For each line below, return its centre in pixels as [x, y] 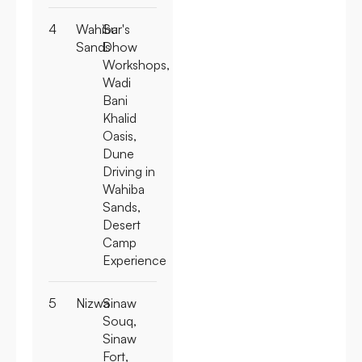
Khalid [120, 118]
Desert [122, 224]
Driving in [129, 171]
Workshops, [136, 64]
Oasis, [120, 135]
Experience [135, 260]
